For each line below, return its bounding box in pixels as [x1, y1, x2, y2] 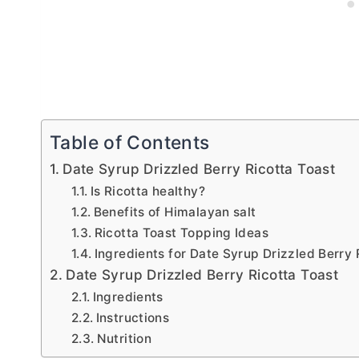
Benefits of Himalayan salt [93, 204, 256, 220]
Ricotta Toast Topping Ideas [94, 225, 268, 241]
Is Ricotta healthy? [90, 184, 205, 200]
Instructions [95, 310, 170, 326]
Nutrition [96, 331, 152, 347]
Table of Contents [50, 131, 210, 155]
